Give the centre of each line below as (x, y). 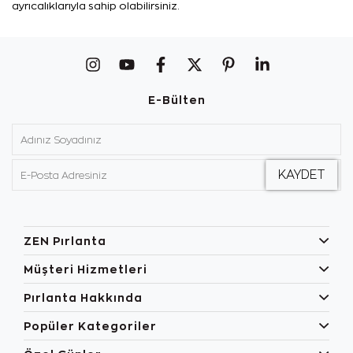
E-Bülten (176, 100)
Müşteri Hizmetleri (85, 269)
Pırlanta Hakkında (83, 298)
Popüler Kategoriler (90, 326)
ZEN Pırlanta (65, 241)
